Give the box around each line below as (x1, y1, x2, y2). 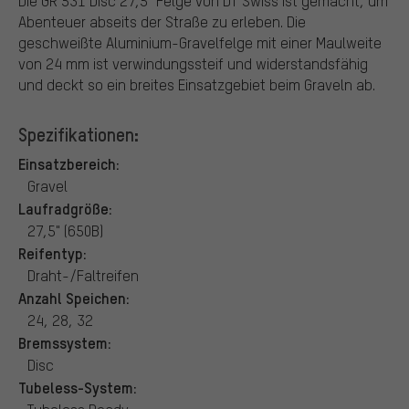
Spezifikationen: (18, 121, 139, 146)
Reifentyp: (18, 242, 87, 263)
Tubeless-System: (18, 376, 137, 397)
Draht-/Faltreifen (27, 265, 139, 285)
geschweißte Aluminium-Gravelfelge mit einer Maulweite (18, 32, 382, 52)
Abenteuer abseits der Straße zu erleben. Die (18, 11, 306, 31)
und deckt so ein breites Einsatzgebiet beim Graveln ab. (18, 74, 375, 94)
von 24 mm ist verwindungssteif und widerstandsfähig (18, 53, 368, 73)
